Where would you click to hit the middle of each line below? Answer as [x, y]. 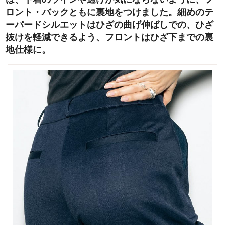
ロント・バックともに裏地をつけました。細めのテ [109, 12]
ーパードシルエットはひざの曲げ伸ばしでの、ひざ [109, 25]
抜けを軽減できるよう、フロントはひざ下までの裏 [109, 37]
